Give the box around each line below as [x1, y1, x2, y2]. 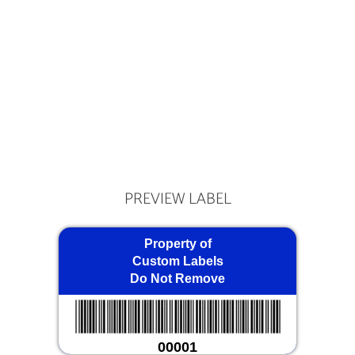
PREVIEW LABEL [124, 186, 231, 213]
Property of [143, 237, 212, 251]
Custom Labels [132, 254, 223, 269]
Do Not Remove [130, 272, 225, 286]
